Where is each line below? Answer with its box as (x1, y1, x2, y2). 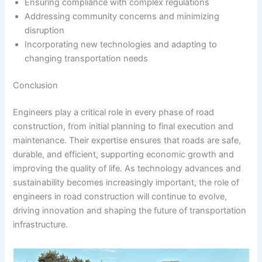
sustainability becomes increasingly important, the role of (13, 177, 240, 188)
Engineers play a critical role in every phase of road (13, 106, 215, 118)
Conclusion (13, 80, 58, 91)
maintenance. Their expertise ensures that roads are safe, (13, 135, 242, 146)
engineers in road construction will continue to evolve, (13, 191, 227, 202)
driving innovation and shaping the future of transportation (13, 205, 247, 216)
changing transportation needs (25, 53, 149, 64)
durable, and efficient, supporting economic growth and (13, 149, 235, 160)
